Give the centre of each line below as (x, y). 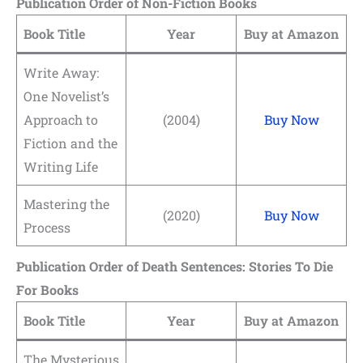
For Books (47, 289)
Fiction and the (70, 143)
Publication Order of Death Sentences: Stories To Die (175, 266)
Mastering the (66, 203)
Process (47, 227)
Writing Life (61, 166)
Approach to (61, 119)
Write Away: (61, 72)
